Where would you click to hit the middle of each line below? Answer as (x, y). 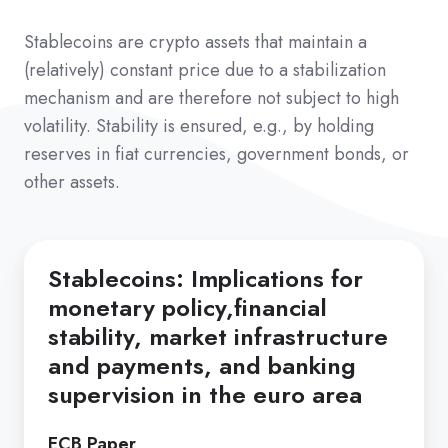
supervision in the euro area (205, 395)
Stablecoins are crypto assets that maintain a (195, 42)
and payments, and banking (202, 366)
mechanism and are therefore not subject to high (211, 98)
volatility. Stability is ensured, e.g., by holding (199, 126)
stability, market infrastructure (218, 337)
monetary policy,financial (187, 308)
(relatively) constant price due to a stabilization (205, 70)
